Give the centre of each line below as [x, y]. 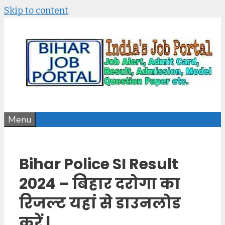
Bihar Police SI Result [99, 164]
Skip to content [36, 11]
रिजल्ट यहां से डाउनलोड [100, 203]
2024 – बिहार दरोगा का [100, 184]
